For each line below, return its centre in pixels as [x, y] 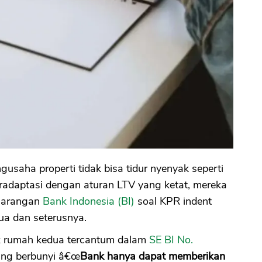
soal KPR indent [173, 201]
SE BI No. [171, 239]
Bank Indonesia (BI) [89, 201]
